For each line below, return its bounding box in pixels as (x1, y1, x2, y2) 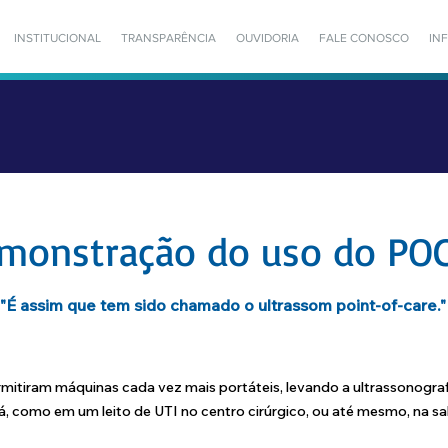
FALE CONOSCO (319, 31, 409, 45)
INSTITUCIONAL (14, 31, 101, 45)
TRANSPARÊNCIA (121, 31, 216, 45)
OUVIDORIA (236, 31, 299, 45)
